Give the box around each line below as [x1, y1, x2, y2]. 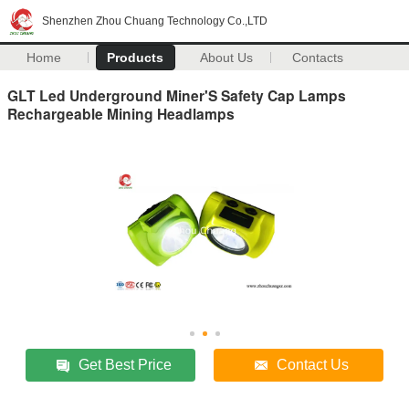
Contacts [292, 50, 344, 65]
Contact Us [277, 356, 350, 372]
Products [107, 50, 164, 65]
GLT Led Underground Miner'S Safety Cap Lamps [7, 84, 346, 106]
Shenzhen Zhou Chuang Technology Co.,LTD [42, 15, 267, 27]
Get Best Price [79, 356, 173, 372]
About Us [200, 50, 254, 65]
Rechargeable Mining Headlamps [7, 102, 235, 124]
